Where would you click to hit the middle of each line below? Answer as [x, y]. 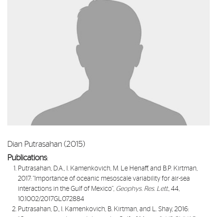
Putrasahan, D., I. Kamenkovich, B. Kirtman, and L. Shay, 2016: [104, 209]
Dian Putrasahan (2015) [46, 144]
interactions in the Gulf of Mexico [65, 189]
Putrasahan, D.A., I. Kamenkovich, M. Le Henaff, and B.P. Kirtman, [108, 169]
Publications [27, 158]
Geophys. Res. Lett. [142, 189]
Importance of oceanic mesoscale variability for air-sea [112, 179]
